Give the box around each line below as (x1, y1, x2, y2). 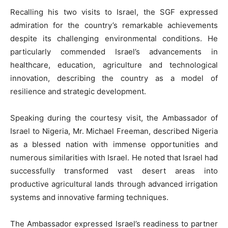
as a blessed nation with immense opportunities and (10, 139, 218, 150)
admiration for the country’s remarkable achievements (10, 20, 218, 31)
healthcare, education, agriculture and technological (10, 60, 218, 70)
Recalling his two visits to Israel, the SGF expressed (10, 7, 218, 17)
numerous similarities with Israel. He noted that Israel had (10, 153, 218, 163)
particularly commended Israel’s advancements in (10, 47, 218, 57)
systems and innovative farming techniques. (10, 192, 168, 203)
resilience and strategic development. (10, 87, 146, 97)
